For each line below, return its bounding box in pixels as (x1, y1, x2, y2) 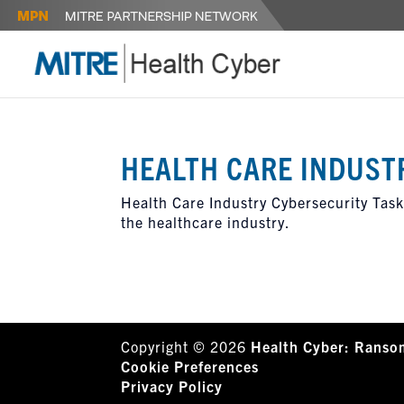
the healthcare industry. (121, 213, 291, 231)
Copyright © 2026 (121, 337, 252, 355)
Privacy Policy (121, 377, 224, 395)
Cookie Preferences (121, 357, 260, 375)
